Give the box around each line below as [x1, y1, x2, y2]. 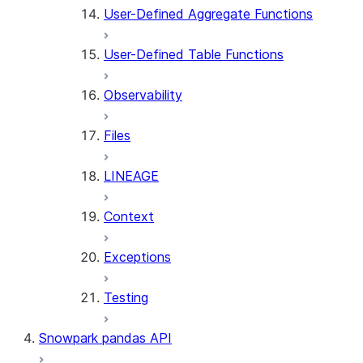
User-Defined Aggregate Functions [104, 6, 313, 22]
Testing [104, 289, 148, 305]
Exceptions [104, 249, 171, 265]
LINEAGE [104, 168, 159, 184]
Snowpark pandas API [39, 330, 172, 346]
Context [104, 208, 154, 224]
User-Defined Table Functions [104, 46, 284, 62]
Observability [104, 87, 182, 103]
